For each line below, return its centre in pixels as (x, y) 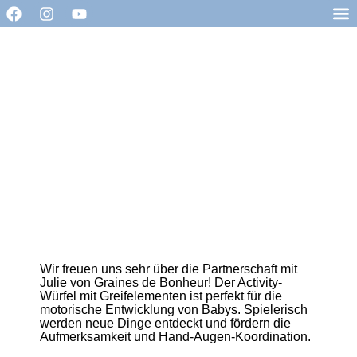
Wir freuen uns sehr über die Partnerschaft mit (169, 269)
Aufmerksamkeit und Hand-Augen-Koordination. (175, 337)
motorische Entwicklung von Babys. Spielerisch (174, 310)
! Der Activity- (245, 283)
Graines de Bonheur (151, 283)
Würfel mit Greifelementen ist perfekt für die (161, 296)
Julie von (67, 283)
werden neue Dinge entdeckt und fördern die (165, 324)
